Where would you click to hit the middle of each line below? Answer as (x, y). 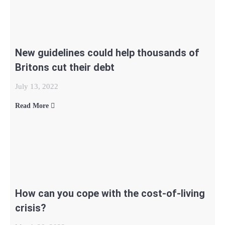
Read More (33, 106)
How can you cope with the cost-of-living (110, 193)
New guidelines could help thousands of (107, 53)
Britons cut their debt (65, 67)
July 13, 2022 (37, 86)
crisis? (31, 208)
